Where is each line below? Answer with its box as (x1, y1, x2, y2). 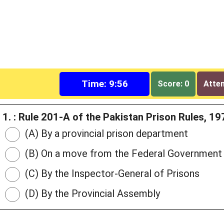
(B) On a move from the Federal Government (22, 147, 222, 160)
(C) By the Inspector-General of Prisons (22, 167, 199, 180)
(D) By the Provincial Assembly (22, 187, 160, 200)
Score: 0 (157, 78, 189, 88)
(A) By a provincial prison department (22, 127, 188, 140)
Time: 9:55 (81, 77, 128, 89)
